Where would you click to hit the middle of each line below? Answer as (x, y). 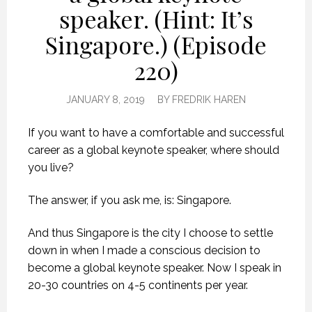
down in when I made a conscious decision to (144, 250)
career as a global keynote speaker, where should (154, 150)
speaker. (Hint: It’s (156, 18)
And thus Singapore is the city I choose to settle (150, 233)
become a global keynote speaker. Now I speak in (155, 267)
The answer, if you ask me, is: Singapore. (130, 200)
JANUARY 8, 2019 (106, 99)
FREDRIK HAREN (209, 99)
